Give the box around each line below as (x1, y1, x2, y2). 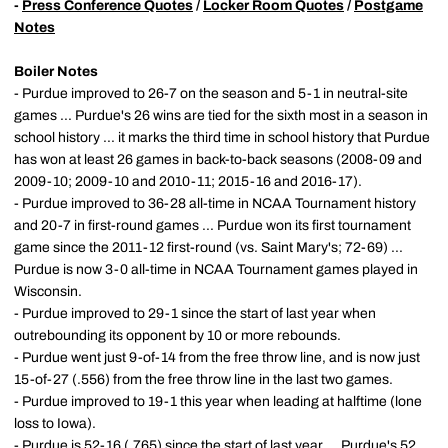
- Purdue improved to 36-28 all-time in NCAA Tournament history (14, 195, 416, 211)
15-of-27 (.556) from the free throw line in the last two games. (14, 371, 393, 387)
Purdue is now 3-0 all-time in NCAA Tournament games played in (14, 261, 418, 277)
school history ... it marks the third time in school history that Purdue (14, 129, 430, 145)
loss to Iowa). (14, 415, 96, 431)
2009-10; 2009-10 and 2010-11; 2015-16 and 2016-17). (14, 173, 362, 189)
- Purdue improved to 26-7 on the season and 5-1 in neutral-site (14, 85, 408, 101)
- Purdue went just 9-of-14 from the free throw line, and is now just (14, 349, 420, 365)
